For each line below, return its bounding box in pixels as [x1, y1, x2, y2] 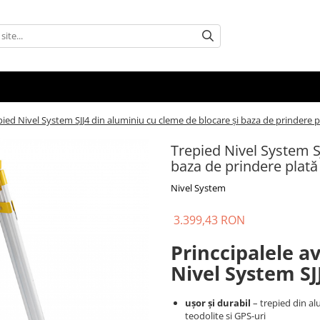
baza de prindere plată [171, 156, 318, 176]
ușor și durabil [185, 296, 251, 309]
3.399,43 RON [174, 212, 245, 228]
